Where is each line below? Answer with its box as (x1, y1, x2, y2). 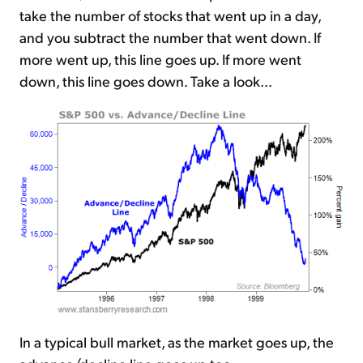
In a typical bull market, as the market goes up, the (19, 332, 334, 352)
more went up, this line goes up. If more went (19, 49, 301, 69)
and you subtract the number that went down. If (19, 28, 321, 47)
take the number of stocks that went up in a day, (19, 6, 321, 25)
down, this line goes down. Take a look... (19, 71, 272, 91)
